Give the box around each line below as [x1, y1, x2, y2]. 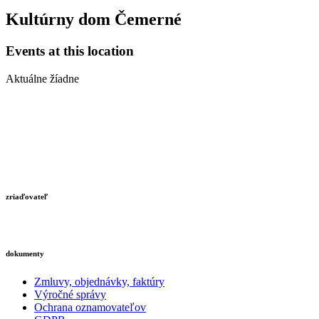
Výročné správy [34, 288, 106, 300]
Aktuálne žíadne [6, 73, 79, 85]
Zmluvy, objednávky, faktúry [34, 275, 164, 288]
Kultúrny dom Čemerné [6, 10, 182, 29]
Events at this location [6, 43, 134, 59]
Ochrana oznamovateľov [34, 300, 146, 313]
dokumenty [6, 249, 44, 258]
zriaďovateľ [6, 192, 48, 202]
